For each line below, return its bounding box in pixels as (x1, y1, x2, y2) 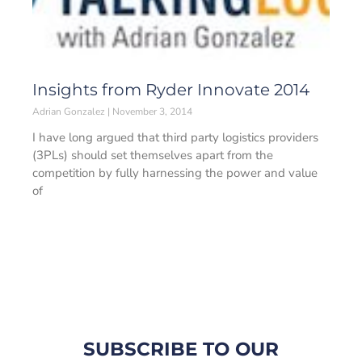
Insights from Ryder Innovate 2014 (32, 80, 309, 99)
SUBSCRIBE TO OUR (83, 338, 279, 360)
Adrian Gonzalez (32, 105, 107, 118)
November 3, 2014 (110, 105, 192, 118)
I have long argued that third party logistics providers (32, 129, 318, 145)
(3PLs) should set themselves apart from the (32, 147, 273, 163)
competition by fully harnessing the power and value (32, 165, 318, 181)
